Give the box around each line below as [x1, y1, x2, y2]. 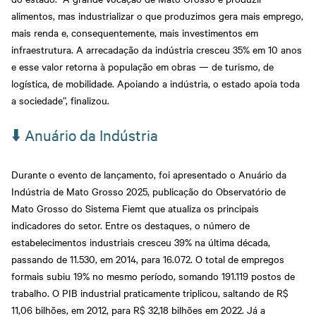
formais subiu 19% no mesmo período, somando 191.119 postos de [11, 269, 295, 283]
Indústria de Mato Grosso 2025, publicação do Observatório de [11, 184, 286, 198]
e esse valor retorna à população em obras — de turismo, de [11, 59, 274, 74]
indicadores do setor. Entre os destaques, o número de [11, 218, 250, 232]
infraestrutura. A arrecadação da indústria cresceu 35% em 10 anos [11, 42, 302, 57]
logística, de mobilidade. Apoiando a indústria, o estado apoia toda [11, 76, 300, 91]
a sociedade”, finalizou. [11, 93, 109, 108]
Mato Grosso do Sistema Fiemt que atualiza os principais [11, 201, 259, 215]
